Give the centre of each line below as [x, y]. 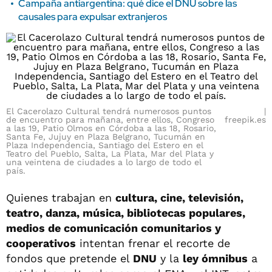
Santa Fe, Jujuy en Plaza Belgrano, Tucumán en [106, 137]
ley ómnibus [215, 258]
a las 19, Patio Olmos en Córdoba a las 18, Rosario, [111, 128]
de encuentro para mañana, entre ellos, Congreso [110, 120]
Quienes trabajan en [61, 198]
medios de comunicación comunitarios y [114, 228]
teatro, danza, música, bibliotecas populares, [126, 213]
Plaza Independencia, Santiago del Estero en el [105, 145]
